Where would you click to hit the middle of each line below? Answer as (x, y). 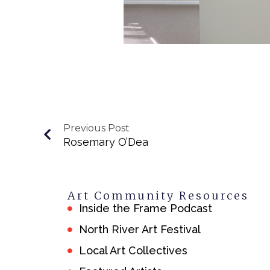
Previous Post (96, 128)
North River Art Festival (140, 230)
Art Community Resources (158, 196)
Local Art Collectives (133, 251)
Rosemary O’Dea (106, 142)
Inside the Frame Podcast (146, 209)
